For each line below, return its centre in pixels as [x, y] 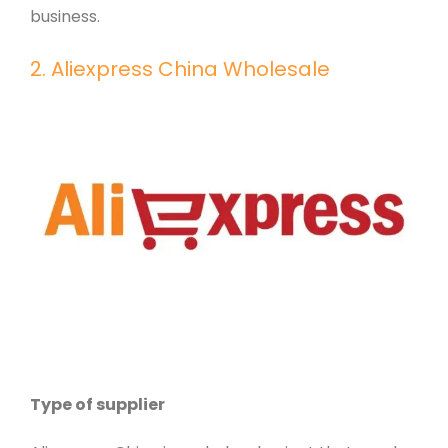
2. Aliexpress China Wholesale [179, 69]
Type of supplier [97, 404]
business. [64, 17]
